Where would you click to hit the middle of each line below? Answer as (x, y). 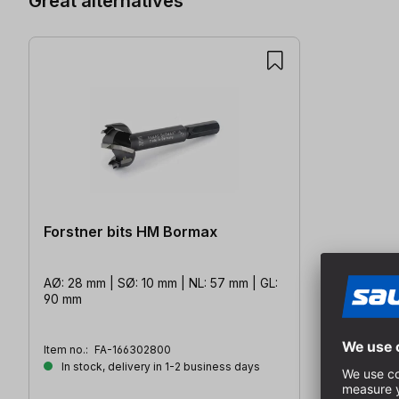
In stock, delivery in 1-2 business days (159, 366)
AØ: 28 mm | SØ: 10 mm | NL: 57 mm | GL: (161, 282)
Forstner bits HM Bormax (130, 231)
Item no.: (67, 349)
